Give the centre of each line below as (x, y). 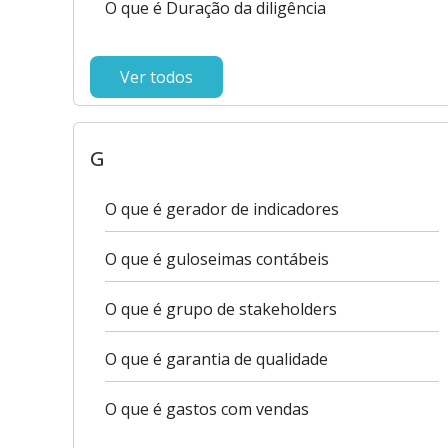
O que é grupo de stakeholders (221, 309)
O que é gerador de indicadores (222, 209)
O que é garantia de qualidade (216, 359)
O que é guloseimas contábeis (217, 259)
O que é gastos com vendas (207, 409)
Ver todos (156, 77)
